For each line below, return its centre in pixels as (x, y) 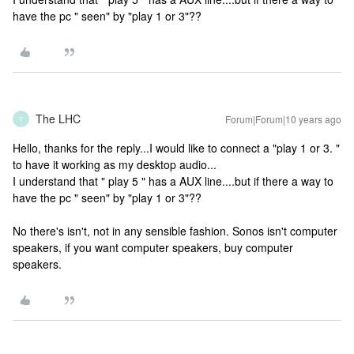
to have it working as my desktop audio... (115, 164)
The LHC (58, 119)
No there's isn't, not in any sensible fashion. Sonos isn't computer (175, 231)
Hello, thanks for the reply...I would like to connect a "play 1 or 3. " (176, 148)
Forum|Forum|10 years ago (283, 119)
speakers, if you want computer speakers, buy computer (153, 247)
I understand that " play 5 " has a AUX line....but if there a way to (173, 181)
